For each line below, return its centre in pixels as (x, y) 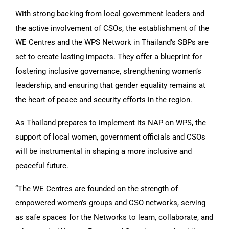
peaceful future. (42, 165)
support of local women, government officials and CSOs (110, 137)
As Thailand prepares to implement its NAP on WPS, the (111, 122)
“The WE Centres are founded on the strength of (97, 188)
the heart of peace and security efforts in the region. (104, 99)
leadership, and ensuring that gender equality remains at (110, 85)
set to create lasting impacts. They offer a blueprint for (109, 56)
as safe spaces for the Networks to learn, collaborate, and (114, 217)
